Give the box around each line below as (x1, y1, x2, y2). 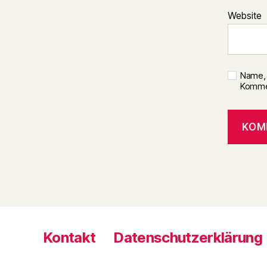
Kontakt (43, 229, 96, 247)
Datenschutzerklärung (113, 229, 263, 247)
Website (228, 10, 262, 21)
